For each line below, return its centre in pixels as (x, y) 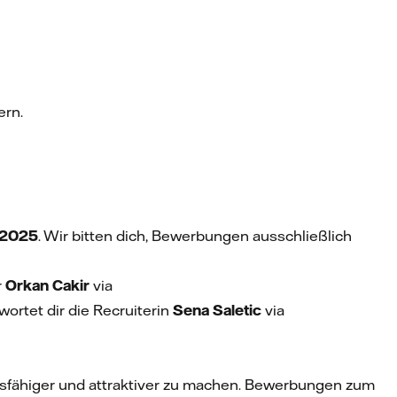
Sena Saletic (218, 310)
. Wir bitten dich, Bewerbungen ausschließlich (195, 236)
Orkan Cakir (48, 285)
